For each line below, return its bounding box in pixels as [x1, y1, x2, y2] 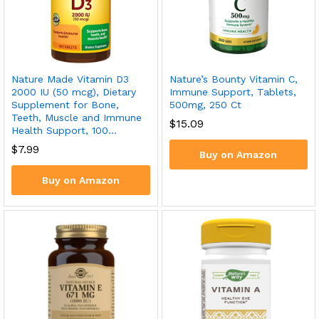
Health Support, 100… [11, 124, 117, 136]
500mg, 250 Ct [169, 98, 241, 110]
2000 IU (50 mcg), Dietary [11, 85, 136, 98]
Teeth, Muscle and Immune [11, 111, 142, 123]
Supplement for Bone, [11, 98, 119, 110]
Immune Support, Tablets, [169, 85, 296, 98]
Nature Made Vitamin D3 [11, 73, 129, 85]
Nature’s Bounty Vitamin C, [169, 73, 298, 85]
